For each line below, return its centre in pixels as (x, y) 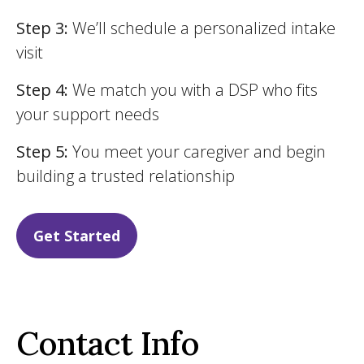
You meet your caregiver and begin (197, 152)
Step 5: (42, 152)
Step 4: (44, 90)
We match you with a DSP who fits (195, 90)
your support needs (88, 114)
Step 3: (44, 28)
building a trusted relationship (126, 176)
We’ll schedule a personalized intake (204, 28)
